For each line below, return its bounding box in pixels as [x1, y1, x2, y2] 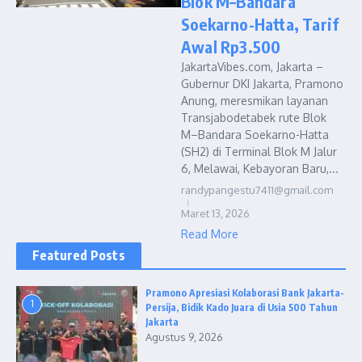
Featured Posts [32, 247, 125, 263]
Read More [181, 227, 238, 241]
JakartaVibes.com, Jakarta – [181, 60, 323, 74]
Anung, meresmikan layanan [181, 94, 328, 107]
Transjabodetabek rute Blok [181, 111, 326, 124]
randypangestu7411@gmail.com [181, 183, 333, 196]
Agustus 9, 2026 [145, 330, 223, 343]
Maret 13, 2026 [181, 207, 250, 220]
